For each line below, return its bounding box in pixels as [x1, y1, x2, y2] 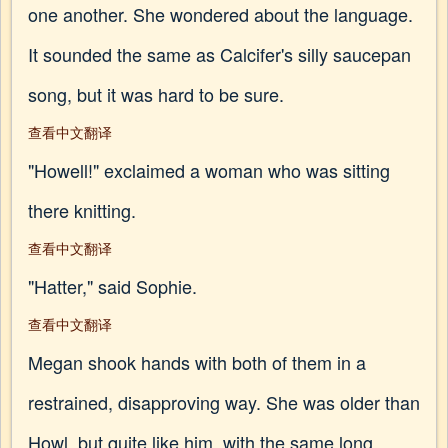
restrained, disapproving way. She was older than [28, 389, 420, 415]
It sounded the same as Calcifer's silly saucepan [28, 41, 411, 67]
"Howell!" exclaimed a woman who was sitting [28, 157, 390, 183]
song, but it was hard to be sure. [28, 81, 284, 107]
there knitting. [28, 197, 136, 223]
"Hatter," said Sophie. [28, 273, 197, 299]
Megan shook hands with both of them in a [28, 349, 366, 375]
